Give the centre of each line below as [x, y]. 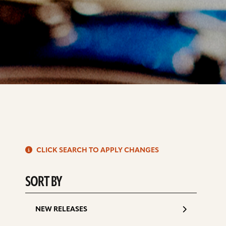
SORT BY [44, 183]
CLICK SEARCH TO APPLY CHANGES [97, 151]
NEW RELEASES [61, 210]
